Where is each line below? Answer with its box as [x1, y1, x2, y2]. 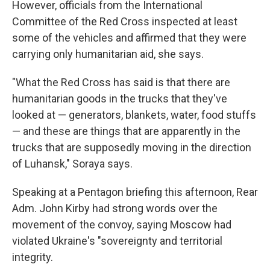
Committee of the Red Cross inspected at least [12, 15, 237, 28]
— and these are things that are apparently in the [12, 125, 240, 137]
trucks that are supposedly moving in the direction [12, 141, 251, 154]
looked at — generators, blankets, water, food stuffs [12, 108, 256, 121]
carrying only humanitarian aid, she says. [12, 48, 204, 60]
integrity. [12, 251, 53, 263]
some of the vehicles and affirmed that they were [12, 31, 246, 44]
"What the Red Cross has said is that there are [12, 76, 230, 89]
